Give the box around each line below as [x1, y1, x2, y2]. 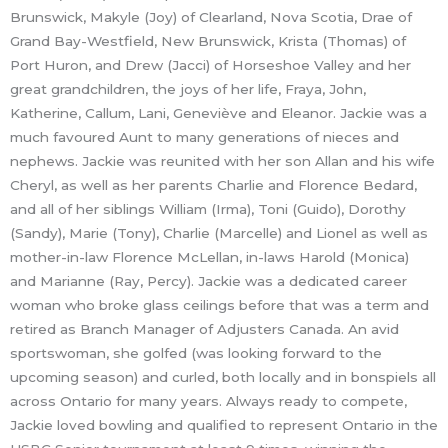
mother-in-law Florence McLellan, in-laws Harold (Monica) [10, 248, 409, 265]
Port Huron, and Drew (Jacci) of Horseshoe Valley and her [10, 56, 411, 73]
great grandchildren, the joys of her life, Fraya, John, [10, 80, 366, 97]
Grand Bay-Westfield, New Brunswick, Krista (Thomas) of [10, 32, 406, 49]
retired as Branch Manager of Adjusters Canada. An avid [10, 320, 399, 337]
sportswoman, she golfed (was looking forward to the [10, 344, 382, 361]
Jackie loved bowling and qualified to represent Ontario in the [10, 416, 438, 433]
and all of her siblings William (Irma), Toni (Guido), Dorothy [10, 200, 406, 217]
